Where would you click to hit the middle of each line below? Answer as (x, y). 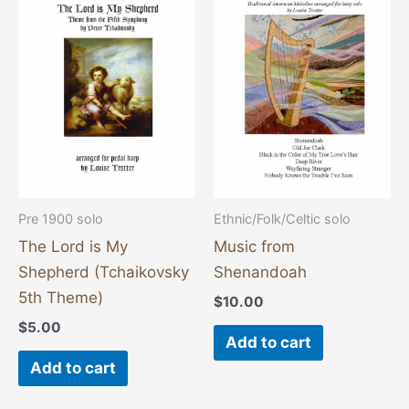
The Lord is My (73, 247)
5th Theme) (61, 298)
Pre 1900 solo (61, 218)
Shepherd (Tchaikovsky (104, 273)
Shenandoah (260, 273)
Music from (254, 247)
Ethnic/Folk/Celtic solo (282, 218)
